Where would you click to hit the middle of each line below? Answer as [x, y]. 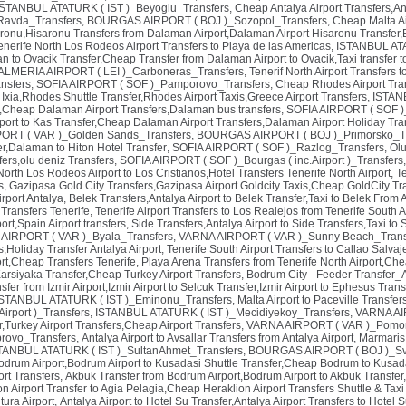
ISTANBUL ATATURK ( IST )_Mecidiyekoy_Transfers [222, 313]
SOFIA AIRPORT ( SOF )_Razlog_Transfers [278, 148]
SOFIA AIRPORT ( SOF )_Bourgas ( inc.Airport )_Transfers [261, 160]
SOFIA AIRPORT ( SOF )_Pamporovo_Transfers [153, 84]
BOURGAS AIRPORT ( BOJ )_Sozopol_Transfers [207, 21]
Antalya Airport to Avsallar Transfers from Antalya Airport [217, 338]
